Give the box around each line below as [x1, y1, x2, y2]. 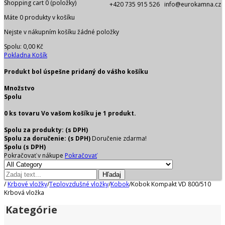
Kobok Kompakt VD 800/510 [131, 179, 211, 188]
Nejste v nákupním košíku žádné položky [4, 27, 119, 36]
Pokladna [4, 50, 32, 59]
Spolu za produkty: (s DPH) [4, 125, 88, 134]
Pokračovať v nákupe [4, 151, 63, 160]
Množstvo [4, 83, 35, 92]
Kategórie [6, 203, 57, 217]
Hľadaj [102, 170, 121, 178]
